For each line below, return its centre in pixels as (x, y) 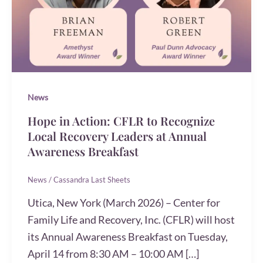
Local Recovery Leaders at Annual (117, 136)
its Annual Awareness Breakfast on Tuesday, (128, 236)
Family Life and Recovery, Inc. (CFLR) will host (131, 219)
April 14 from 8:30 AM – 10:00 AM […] (113, 253)
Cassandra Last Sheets (92, 180)
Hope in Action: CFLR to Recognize (121, 121)
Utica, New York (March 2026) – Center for (124, 202)
